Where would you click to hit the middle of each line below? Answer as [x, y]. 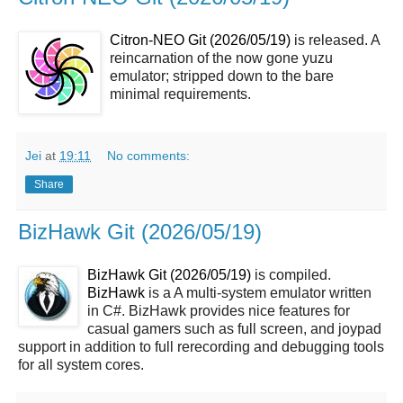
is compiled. [291, 274]
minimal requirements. [180, 94]
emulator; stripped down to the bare [222, 76]
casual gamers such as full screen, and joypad [234, 328]
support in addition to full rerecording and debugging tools [201, 346]
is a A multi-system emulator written [258, 292]
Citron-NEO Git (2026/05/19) [200, 40]
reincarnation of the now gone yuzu [221, 58]
